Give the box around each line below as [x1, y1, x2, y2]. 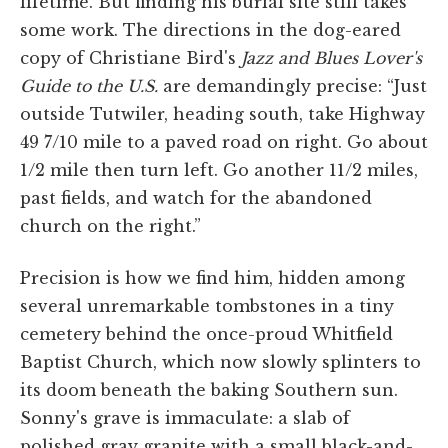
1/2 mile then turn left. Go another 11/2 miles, [20, 159, 418, 180]
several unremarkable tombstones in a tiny [20, 295, 394, 316]
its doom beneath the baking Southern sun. [20, 379, 398, 400]
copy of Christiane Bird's [20, 47, 241, 68]
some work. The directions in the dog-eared [20, 19, 401, 40]
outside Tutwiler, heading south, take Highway [20, 103, 425, 124]
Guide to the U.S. [20, 75, 158, 96]
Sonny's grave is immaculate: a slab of [20, 407, 350, 428]
